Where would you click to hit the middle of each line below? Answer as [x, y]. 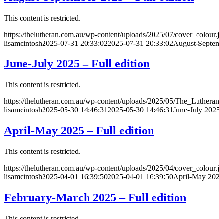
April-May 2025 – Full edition [79, 131]
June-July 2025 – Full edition [77, 64]
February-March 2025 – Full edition [95, 198]
